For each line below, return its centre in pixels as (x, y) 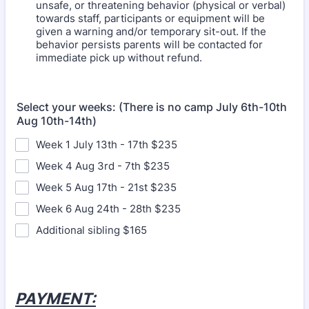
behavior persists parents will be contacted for (149, 44)
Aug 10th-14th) (57, 120)
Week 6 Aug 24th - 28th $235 (108, 208)
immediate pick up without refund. (119, 57)
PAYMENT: (56, 298)
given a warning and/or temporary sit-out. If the (151, 31)
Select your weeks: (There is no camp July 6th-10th (152, 107)
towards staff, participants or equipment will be (150, 18)
